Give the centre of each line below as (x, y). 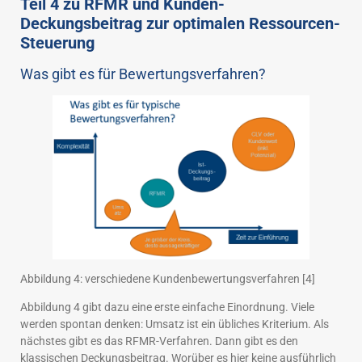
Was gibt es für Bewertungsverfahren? (143, 74)
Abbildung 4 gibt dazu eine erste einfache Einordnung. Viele (167, 307)
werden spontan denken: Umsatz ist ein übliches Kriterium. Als (175, 324)
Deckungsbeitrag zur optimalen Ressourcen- (180, 23)
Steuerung (57, 42)
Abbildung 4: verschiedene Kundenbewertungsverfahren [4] (168, 278)
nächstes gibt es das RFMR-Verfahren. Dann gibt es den (159, 341)
